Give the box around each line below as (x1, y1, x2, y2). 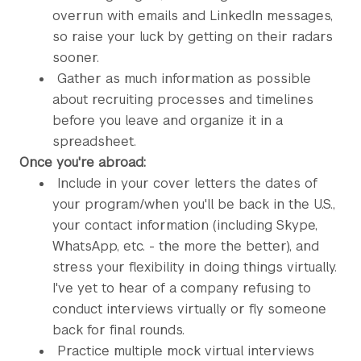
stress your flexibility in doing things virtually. (52, 259, 337, 276)
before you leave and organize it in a (52, 112, 283, 129)
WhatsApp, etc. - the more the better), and (52, 238, 319, 255)
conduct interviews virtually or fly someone (52, 301, 326, 317)
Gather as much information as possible (57, 70, 311, 87)
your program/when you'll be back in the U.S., (52, 196, 335, 213)
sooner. (52, 49, 99, 66)
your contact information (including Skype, (52, 217, 317, 234)
